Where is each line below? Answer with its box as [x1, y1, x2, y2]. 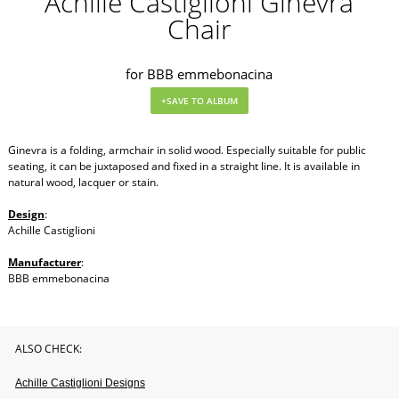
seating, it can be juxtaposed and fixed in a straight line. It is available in [7, 159, 360, 175]
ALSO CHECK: [15, 341, 82, 357]
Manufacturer [7, 255, 81, 271]
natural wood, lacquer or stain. [7, 175, 159, 191]
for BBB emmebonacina [126, 65, 273, 84]
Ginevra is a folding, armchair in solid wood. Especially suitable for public [7, 142, 366, 159]
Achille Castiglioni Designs [15, 377, 145, 390]
